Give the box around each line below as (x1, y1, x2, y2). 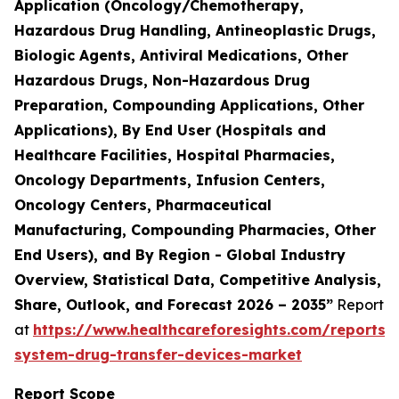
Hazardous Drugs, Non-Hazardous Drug (14, 70, 310, 89)
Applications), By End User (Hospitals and (14, 120, 326, 139)
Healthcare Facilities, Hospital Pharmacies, (14, 145, 335, 164)
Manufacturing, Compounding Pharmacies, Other (14, 220, 376, 239)
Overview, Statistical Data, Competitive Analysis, (14, 270, 381, 289)
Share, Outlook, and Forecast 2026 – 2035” (14, 295, 333, 313)
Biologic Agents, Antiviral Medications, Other (14, 45, 348, 64)
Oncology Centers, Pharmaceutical (14, 195, 272, 214)
